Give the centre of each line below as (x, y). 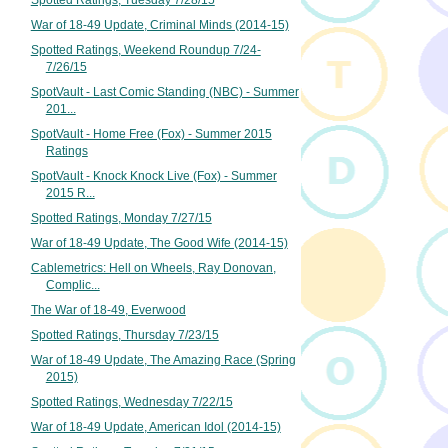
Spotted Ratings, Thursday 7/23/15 (124, 335)
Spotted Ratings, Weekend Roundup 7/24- (145, 50)
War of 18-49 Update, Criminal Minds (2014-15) (159, 25)
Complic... (72, 285)
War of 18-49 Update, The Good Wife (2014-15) (159, 243)
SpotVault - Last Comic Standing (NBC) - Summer (164, 92)
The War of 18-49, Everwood (108, 310)
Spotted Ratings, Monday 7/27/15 (121, 218)
